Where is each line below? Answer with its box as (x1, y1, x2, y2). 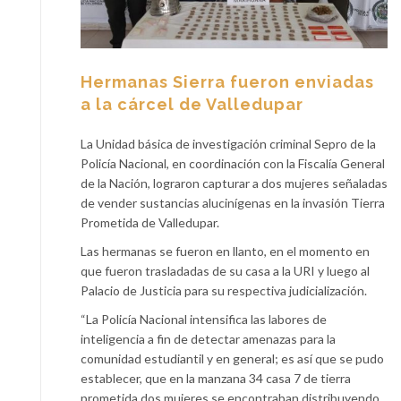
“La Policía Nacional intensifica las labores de (81, 311, 327, 328)
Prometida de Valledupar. (81, 215, 219, 231)
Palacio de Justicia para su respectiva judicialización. (81, 283, 367, 299)
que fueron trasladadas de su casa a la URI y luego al (81, 263, 370, 279)
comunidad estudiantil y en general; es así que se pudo (81, 351, 384, 367)
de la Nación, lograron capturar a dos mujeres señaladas (81, 175, 388, 192)
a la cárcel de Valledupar (81, 95, 303, 115)
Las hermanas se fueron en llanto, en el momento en (81, 243, 370, 260)
